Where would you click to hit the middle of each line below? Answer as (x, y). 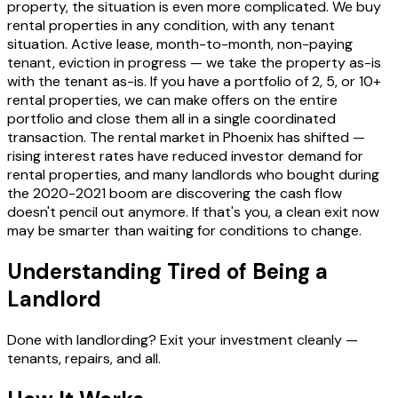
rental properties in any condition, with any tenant (171, 26)
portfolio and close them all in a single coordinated (171, 119)
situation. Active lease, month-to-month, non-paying (180, 44)
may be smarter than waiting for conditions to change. (184, 231)
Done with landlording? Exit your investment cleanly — (183, 339)
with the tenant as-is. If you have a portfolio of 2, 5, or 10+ (194, 82)
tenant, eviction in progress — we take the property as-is (194, 63)
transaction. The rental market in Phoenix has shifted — (186, 138)
